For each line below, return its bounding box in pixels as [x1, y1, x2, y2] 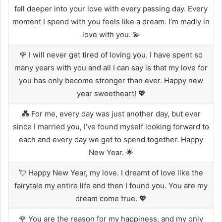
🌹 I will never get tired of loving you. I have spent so [19, 50, 203, 59]
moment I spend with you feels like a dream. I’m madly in [12, 16, 210, 26]
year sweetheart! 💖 [76, 88, 146, 98]
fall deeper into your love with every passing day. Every [14, 3, 208, 13]
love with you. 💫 [82, 29, 140, 39]
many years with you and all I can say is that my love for [14, 62, 208, 72]
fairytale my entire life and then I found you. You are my [14, 180, 208, 190]
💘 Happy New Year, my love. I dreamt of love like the [19, 167, 203, 177]
